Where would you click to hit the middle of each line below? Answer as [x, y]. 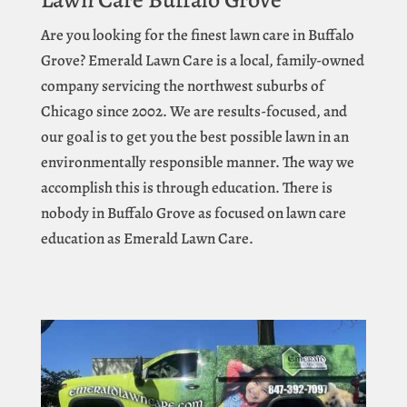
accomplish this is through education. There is [186, 187]
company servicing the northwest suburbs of [182, 85]
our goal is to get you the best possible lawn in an [194, 136]
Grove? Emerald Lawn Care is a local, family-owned [202, 60]
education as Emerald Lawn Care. [147, 238]
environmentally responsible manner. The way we [197, 162]
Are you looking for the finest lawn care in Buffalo [197, 35]
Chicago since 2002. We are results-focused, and [194, 111]
